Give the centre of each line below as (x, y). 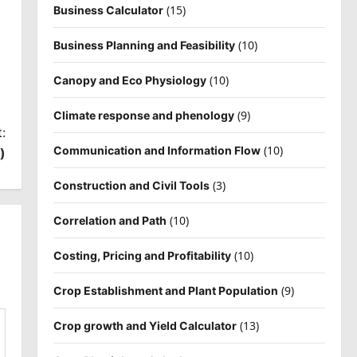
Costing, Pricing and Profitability (142, 255)
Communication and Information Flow (157, 150)
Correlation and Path (110, 220)
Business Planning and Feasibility (144, 45)
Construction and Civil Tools (131, 185)
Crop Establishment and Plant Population (165, 290)
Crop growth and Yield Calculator (145, 325)
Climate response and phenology (143, 115)
